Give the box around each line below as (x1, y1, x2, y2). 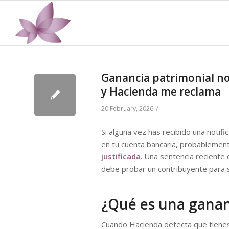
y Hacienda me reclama (101, 84, 221, 99)
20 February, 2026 (101, 104, 153, 113)
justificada (101, 151, 141, 162)
